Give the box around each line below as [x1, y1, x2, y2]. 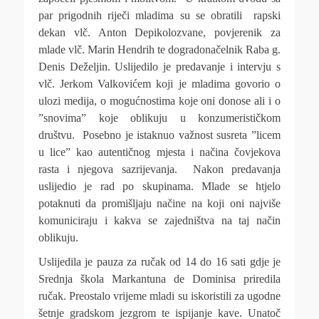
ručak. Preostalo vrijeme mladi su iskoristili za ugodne [38, 290, 281, 302]
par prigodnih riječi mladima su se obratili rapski [38, 9, 281, 21]
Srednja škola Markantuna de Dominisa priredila [38, 273, 281, 285]
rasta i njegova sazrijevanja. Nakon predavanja [38, 163, 281, 175]
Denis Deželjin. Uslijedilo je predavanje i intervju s [38, 61, 281, 73]
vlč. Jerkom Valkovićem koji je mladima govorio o [38, 78, 281, 90]
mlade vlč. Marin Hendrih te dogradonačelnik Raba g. [38, 43, 281, 56]
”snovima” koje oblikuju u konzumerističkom [38, 112, 281, 124]
